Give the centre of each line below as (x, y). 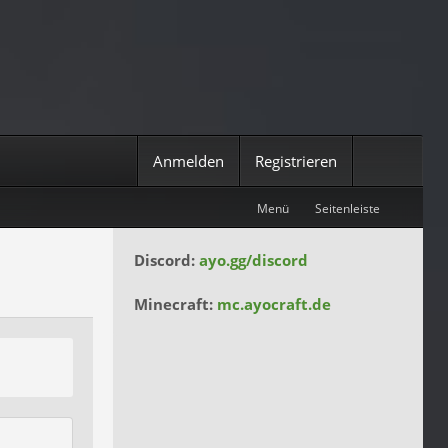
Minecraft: (173, 304)
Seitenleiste (347, 208)
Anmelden (188, 161)
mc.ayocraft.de (274, 304)
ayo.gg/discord (253, 260)
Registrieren (296, 161)
